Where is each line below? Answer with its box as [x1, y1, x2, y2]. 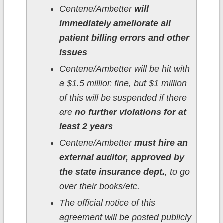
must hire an [134, 138, 188, 148]
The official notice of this [59, 198, 155, 208]
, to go [164, 167, 190, 177]
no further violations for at [74, 107, 186, 117]
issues [59, 47, 87, 58]
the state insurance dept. [59, 167, 165, 177]
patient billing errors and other [59, 33, 189, 43]
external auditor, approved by [59, 152, 184, 163]
